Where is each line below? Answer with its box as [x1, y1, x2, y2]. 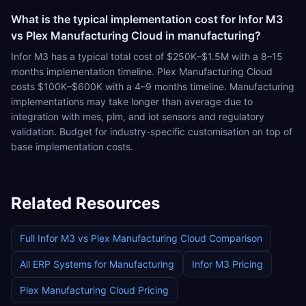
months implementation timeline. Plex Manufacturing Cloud [11, 66, 273, 77]
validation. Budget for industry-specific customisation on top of [11, 126, 292, 137]
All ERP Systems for [20, 258, 109, 270]
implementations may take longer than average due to [11, 96, 253, 107]
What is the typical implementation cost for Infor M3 [11, 12, 283, 26]
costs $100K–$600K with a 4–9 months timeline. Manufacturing [11, 81, 294, 92]
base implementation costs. [11, 141, 133, 152]
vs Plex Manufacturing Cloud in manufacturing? [11, 29, 261, 42]
